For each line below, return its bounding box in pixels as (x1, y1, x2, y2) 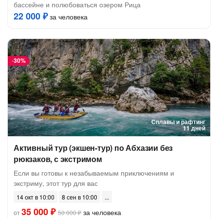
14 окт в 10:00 (17, 193, 54, 201)
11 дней (183, 124, 205, 132)
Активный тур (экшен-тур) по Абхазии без (14, 142, 173, 153)
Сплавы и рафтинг (151, 117, 205, 126)
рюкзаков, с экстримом (14, 153, 102, 164)
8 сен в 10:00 (62, 193, 97, 201)
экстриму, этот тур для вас (14, 178, 98, 188)
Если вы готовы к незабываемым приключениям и (14, 168, 174, 178)
